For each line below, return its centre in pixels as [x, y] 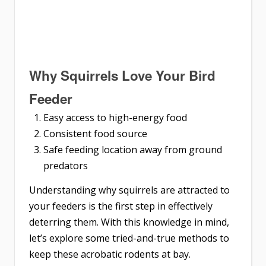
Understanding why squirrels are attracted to [129, 190]
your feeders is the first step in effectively [121, 206]
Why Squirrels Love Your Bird [122, 75]
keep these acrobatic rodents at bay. [110, 254]
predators [66, 165]
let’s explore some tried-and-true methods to [129, 238]
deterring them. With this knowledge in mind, [129, 222]
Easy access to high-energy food [115, 117]
